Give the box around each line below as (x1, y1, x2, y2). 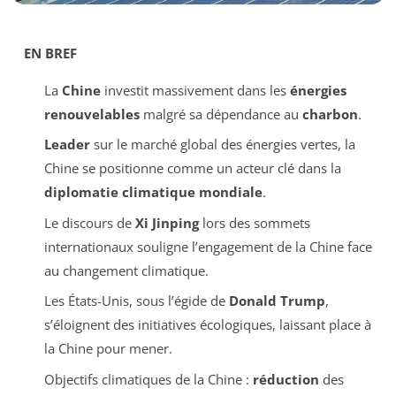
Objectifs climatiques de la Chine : (43, 369, 253, 388)
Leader (43, 135, 90, 154)
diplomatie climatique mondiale (43, 183, 263, 202)
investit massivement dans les (100, 80, 290, 99)
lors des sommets (198, 213, 310, 232)
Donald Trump (228, 292, 325, 310)
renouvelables (43, 104, 140, 123)
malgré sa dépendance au (139, 104, 302, 123)
